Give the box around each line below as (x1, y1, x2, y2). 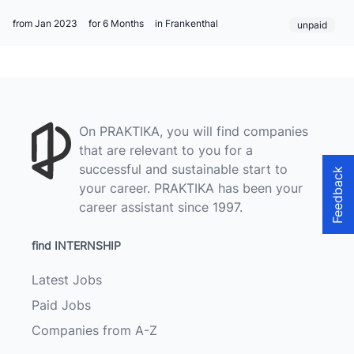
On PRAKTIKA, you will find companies (79, 123, 308, 139)
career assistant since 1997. (79, 199, 243, 215)
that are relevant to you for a (79, 142, 253, 158)
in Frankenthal (155, 17, 218, 29)
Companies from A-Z (32, 322, 157, 338)
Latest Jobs (32, 272, 102, 288)
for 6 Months (88, 17, 144, 29)
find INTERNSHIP (32, 239, 121, 252)
